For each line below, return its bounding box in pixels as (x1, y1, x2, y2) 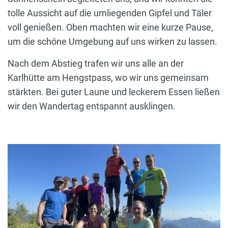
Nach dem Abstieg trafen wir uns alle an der (8, 58, 184, 69)
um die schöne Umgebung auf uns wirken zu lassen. (8, 36, 217, 47)
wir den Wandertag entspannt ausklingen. (8, 100, 176, 111)
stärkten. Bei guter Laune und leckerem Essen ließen (8, 86, 220, 97)
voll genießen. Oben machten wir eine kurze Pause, (8, 21, 213, 33)
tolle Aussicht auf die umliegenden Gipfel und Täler (8, 7, 212, 18)
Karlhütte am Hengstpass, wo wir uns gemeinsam (8, 72, 209, 83)
